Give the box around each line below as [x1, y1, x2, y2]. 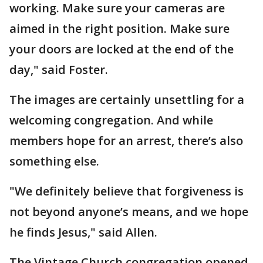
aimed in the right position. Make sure [9, 21, 230, 36]
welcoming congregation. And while [9, 112, 213, 128]
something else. [9, 153, 99, 169]
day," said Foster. [9, 62, 108, 77]
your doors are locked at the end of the [9, 41, 234, 57]
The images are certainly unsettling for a [9, 92, 244, 107]
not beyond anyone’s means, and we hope [9, 204, 248, 220]
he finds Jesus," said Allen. [9, 224, 157, 240]
